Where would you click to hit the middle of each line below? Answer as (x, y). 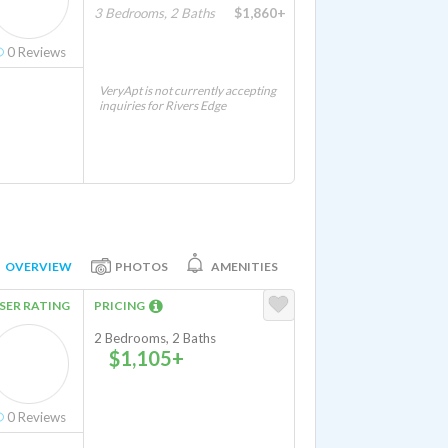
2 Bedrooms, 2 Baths (155, 338)
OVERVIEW (38, 266)
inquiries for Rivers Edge (162, 105)
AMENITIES (244, 266)
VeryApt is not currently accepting (187, 90)
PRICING (121, 305)
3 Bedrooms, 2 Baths (154, 13)
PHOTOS (141, 266)
